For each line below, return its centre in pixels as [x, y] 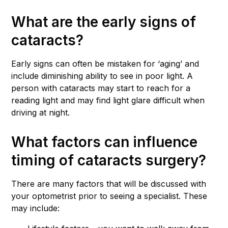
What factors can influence [104, 142]
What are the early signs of [104, 22]
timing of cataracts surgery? [109, 160]
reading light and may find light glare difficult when [108, 100]
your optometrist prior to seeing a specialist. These [109, 196]
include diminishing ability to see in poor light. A [102, 76]
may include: [35, 208]
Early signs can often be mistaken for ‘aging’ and [105, 63]
